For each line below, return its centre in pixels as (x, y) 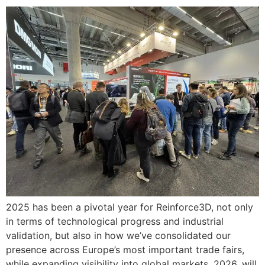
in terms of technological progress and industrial (115, 222)
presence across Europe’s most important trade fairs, (125, 250)
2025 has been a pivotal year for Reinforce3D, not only (130, 207)
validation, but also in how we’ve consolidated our (118, 236)
